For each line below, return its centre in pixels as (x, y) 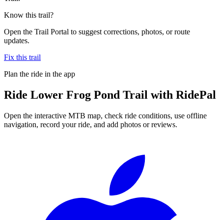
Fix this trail (22, 57)
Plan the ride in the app (40, 74)
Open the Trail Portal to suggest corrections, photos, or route (97, 31)
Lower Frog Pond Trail (89, 95)
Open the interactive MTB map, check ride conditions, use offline (105, 115)
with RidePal (182, 95)
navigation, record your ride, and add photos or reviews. (91, 124)
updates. (17, 40)
